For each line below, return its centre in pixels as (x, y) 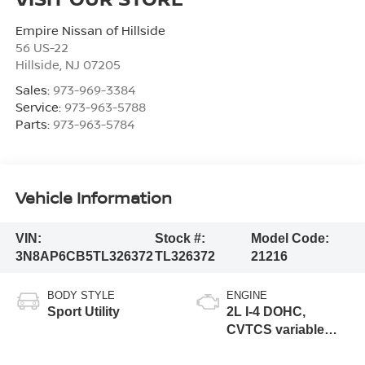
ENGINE (247, 295)
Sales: (34, 89)
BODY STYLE (81, 295)
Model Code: (290, 238)
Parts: (34, 123)
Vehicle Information (93, 198)
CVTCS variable (275, 329)
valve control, (268, 347)
